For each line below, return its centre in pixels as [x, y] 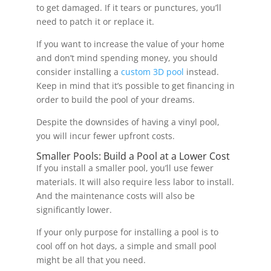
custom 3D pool [152, 72]
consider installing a [78, 72]
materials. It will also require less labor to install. [135, 182]
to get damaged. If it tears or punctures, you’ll [129, 8]
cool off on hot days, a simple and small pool [126, 246]
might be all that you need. [92, 260]
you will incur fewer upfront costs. [106, 136]
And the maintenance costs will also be [115, 196]
